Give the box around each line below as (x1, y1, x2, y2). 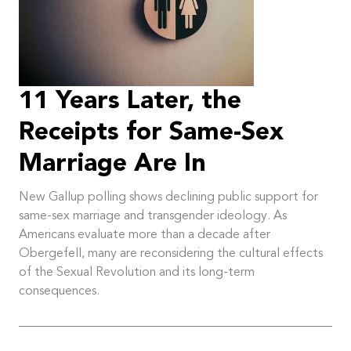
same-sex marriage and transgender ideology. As (19, 210, 287, 223)
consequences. (19, 285, 100, 299)
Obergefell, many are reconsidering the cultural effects (19, 248, 323, 261)
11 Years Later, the (19, 89, 241, 115)
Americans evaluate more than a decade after (19, 229, 270, 242)
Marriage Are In (19, 152, 206, 178)
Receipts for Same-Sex (19, 121, 284, 147)
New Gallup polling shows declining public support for (19, 191, 318, 204)
